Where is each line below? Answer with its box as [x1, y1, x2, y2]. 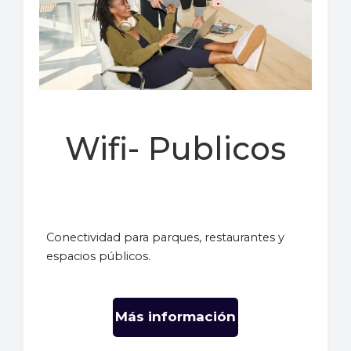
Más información [115, 309, 236, 325]
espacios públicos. [46, 248, 151, 263]
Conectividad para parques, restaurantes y [46, 230, 285, 244]
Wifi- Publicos [64, 128, 286, 168]
